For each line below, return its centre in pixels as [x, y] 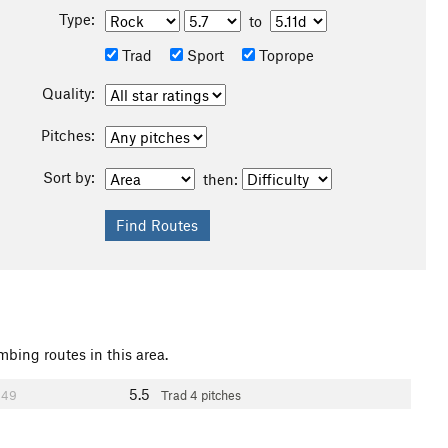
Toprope [284, 55]
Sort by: [68, 177]
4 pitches [215, 395]
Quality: [68, 93]
